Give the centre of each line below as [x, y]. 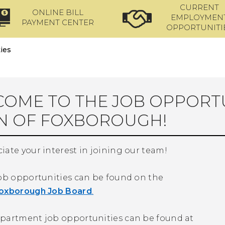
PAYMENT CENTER [58, 22]
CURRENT [200, 7]
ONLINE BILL [58, 12]
